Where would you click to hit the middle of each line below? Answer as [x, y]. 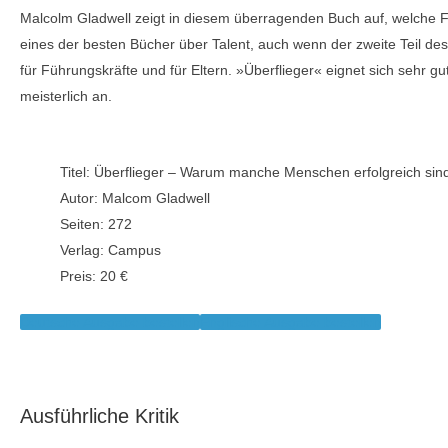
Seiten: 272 [96, 224]
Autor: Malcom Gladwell [135, 198]
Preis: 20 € [94, 276]
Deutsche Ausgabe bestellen [110, 322]
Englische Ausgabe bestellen [290, 322]
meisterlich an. [66, 96]
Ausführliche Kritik [99, 416]
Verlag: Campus [110, 250]
